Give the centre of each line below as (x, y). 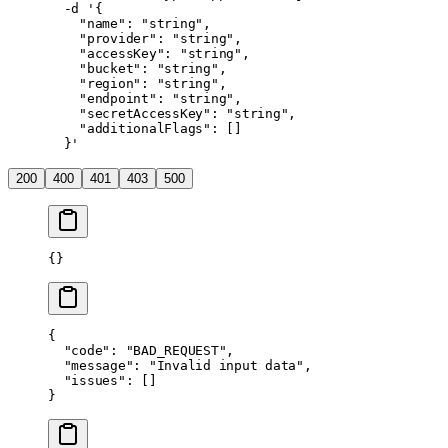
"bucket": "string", (137, 68)
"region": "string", (137, 83)
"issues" (87, 380)
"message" (91, 365)
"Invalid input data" (226, 365)
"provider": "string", (145, 38)
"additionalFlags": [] (145, 128)
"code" (79, 350)
